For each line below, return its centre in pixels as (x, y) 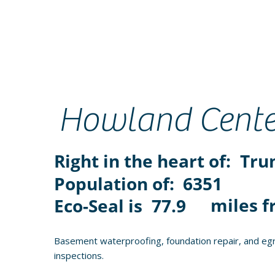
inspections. (79, 256)
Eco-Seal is (100, 206)
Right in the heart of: (144, 161)
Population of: (116, 183)
